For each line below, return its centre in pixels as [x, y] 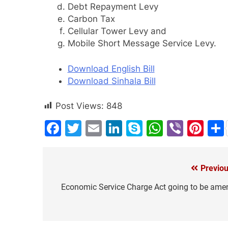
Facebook [99, 128]
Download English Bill [111, 68]
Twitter [109, 128]
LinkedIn [154, 128]
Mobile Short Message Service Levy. [142, 44]
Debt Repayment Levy [113, 7]
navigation [81, 190]
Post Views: [80, 106]
